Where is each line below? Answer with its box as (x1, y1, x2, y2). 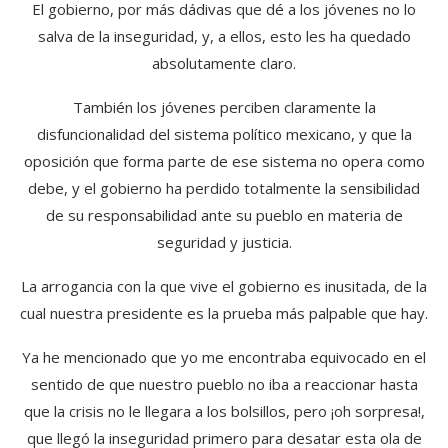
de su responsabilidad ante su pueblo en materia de (45, 204, 403, 225)
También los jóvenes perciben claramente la (72, 96, 376, 117)
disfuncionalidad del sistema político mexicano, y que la (36, 123, 412, 144)
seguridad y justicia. (156, 231, 292, 252)
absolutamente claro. (152, 52, 296, 73)
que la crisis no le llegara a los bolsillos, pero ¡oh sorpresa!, (23, 400, 425, 421)
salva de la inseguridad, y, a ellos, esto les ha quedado (37, 25, 411, 46)
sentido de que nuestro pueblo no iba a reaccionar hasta (30, 373, 418, 394)
